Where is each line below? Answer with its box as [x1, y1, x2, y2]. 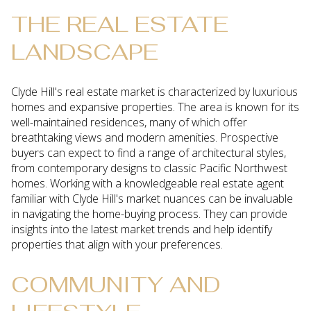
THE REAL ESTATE [11, 9, 228, 38]
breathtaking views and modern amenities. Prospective [11, 130, 278, 146]
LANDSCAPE [11, 37, 158, 66]
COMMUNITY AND [11, 269, 221, 299]
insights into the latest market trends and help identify [11, 221, 272, 237]
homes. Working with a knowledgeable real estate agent [11, 176, 284, 192]
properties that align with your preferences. [11, 237, 223, 253]
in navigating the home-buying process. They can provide [11, 206, 287, 222]
